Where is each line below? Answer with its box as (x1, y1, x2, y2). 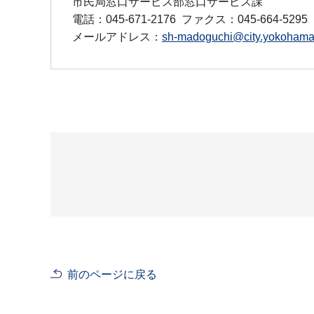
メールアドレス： (72, 30, 162, 43)
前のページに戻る (67, 268, 157, 280)
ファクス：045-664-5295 (182, 13, 308, 25)
